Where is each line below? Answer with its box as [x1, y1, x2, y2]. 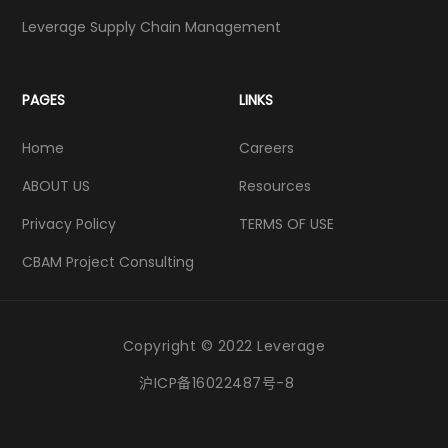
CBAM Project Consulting [21, 252, 194, 272]
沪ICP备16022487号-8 [139, 373, 294, 393]
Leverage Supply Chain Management [21, 17, 281, 37]
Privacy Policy [21, 214, 116, 234]
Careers [239, 138, 294, 158]
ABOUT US [21, 176, 90, 196]
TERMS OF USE [239, 214, 334, 234]
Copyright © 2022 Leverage [122, 336, 326, 356]
